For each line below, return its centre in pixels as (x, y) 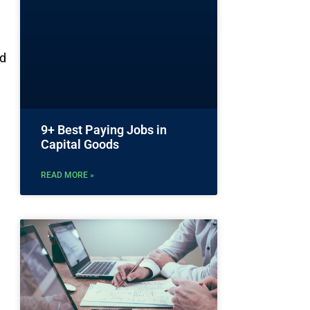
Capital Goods (80, 145)
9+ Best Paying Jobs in (104, 130)
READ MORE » (67, 175)
